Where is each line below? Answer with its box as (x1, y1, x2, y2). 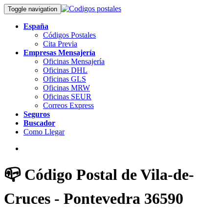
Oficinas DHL (43, 66, 88, 74)
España (23, 22, 48, 30)
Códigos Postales (43, 31, 96, 39)
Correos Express (43, 101, 94, 109)
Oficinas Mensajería (43, 57, 105, 66)
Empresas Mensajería (23, 48, 95, 57)
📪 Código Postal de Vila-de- (4, 166, 194, 184)
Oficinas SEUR (43, 92, 91, 101)
